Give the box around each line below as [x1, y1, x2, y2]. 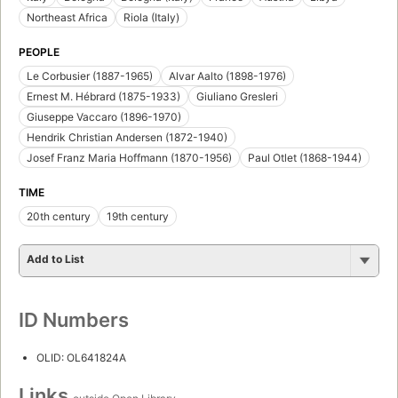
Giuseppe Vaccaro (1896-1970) [27, 110, 181, 124]
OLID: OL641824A [36, 351, 126, 365]
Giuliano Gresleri [196, 90, 278, 104]
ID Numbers [19, 308, 129, 332]
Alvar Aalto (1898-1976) [169, 69, 286, 84]
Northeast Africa [27, 11, 107, 25]
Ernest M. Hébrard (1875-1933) [27, 90, 180, 104]
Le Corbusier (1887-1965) [27, 69, 153, 84]
